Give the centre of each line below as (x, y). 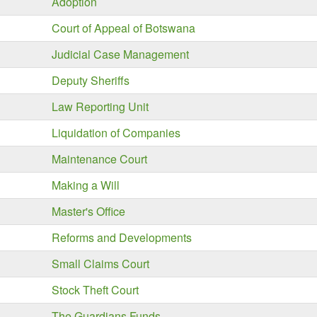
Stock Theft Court (95, 290)
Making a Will (86, 185)
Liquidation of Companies (116, 133)
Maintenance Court (99, 159)
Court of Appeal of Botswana (123, 28)
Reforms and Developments (122, 237)
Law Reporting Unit (100, 106)
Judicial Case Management (120, 54)
